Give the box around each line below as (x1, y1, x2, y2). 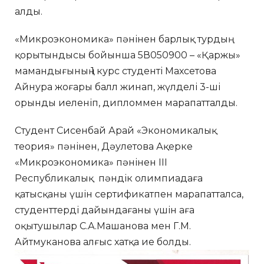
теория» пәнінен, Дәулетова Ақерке (15, 140, 193, 152)
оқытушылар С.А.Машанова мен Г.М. (15, 220, 191, 232)
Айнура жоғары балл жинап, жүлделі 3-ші (15, 81, 220, 93)
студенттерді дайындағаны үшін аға (15, 204, 194, 216)
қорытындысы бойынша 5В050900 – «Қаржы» (15, 49, 240, 61)
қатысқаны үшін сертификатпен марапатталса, (15, 188, 243, 200)
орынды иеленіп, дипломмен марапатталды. (15, 97, 237, 108)
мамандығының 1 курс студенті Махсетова (15, 65, 216, 77)
